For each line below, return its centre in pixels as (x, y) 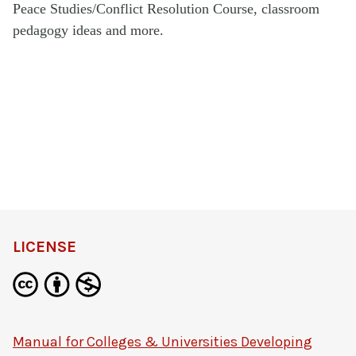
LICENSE (44, 247)
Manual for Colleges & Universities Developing (163, 342)
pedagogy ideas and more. (88, 30)
